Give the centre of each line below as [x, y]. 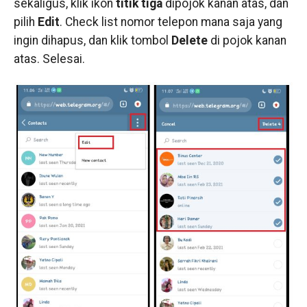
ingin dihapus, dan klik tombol [92, 41]
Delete [189, 41]
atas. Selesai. [49, 59]
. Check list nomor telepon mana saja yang [171, 22]
